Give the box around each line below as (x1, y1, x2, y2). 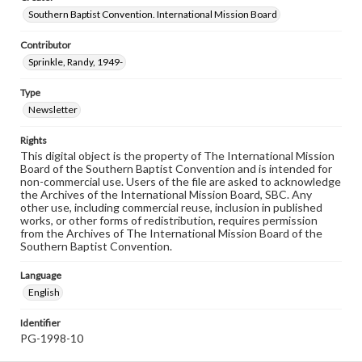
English (28, 286, 60, 298)
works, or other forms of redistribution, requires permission (20, 213, 318, 227)
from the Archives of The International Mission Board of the (20, 226, 322, 240)
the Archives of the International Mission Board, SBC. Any (20, 187, 312, 201)
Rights (20, 134, 47, 146)
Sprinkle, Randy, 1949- (28, 56, 123, 68)
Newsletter (28, 103, 78, 116)
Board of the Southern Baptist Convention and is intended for (20, 162, 332, 175)
